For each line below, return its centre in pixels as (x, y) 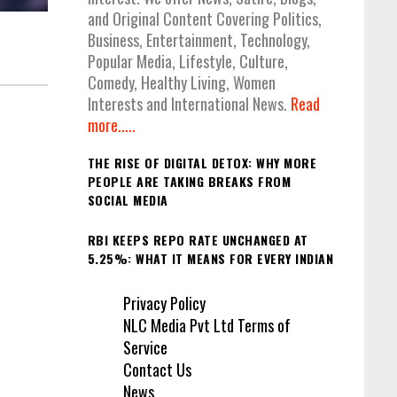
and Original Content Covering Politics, (204, 19)
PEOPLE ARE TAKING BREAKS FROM (189, 182)
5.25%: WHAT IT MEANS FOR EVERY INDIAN (210, 258)
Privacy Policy (164, 304)
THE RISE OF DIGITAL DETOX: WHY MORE (202, 163)
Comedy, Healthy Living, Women (181, 83)
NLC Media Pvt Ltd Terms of (206, 326)
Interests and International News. (189, 104)
